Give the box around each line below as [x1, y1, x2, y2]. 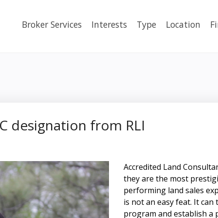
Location [166, 18, 200, 30]
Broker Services [22, 18, 82, 30]
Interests [91, 18, 127, 30]
